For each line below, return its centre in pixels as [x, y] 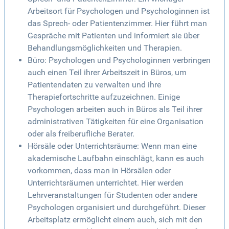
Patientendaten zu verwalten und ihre [94, 85]
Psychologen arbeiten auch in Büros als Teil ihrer [115, 109]
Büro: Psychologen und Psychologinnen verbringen [119, 60]
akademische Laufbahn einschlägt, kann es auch [116, 158]
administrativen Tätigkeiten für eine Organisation [116, 122]
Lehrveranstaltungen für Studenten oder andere [112, 195]
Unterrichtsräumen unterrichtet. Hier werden [106, 183]
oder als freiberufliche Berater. [81, 134]
